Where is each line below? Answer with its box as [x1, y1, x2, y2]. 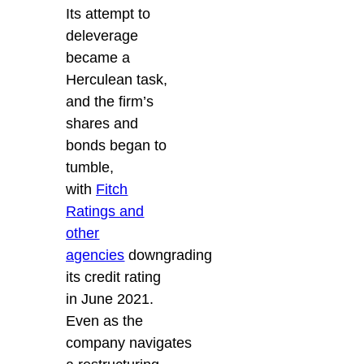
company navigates [66, 335, 193, 352]
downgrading [124, 247, 213, 264]
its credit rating [66, 269, 162, 286]
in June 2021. [66, 291, 154, 308]
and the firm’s [66, 93, 154, 110]
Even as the [66, 313, 144, 330]
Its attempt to [66, 6, 151, 23]
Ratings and [66, 203, 145, 220]
